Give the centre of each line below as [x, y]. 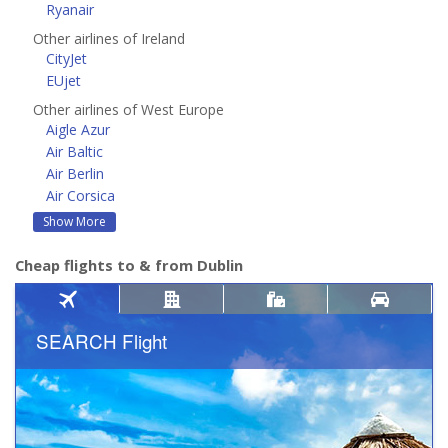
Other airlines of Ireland [109, 38]
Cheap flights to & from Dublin [129, 264]
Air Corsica [80, 195]
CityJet [66, 58]
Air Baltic [74, 151]
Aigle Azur [78, 129]
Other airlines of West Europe [128, 109]
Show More [74, 221]
